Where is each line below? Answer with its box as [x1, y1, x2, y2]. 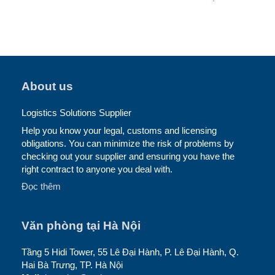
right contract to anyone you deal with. [21, 164, 172, 174]
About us [21, 79, 73, 93]
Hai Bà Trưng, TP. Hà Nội [21, 260, 123, 271]
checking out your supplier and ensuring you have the [21, 151, 234, 161]
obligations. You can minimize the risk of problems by [21, 138, 234, 149]
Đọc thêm [21, 181, 61, 192]
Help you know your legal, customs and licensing [21, 125, 217, 136]
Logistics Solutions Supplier [21, 108, 131, 118]
